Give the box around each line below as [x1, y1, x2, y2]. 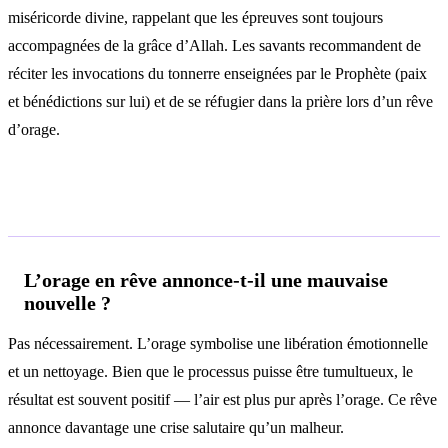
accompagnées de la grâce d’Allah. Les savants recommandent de [8, 36, 421, 54]
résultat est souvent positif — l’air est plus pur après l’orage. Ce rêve [8, 391, 437, 409]
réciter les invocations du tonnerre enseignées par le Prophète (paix [8, 64, 427, 82]
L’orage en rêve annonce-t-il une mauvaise [24, 268, 388, 291]
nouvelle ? [24, 291, 111, 314]
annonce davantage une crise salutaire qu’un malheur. [8, 419, 344, 437]
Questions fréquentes [8, 191, 259, 223]
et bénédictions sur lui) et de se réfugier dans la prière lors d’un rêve [8, 92, 433, 110]
